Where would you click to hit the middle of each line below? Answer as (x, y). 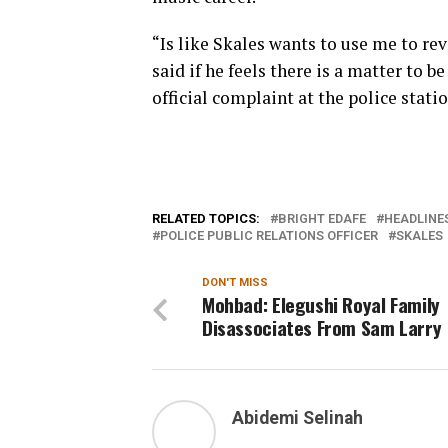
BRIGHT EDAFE (322, 218)
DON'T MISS (235, 282)
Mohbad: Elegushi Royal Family (321, 304)
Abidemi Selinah (297, 418)
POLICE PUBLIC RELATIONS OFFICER (269, 235)
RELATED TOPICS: (206, 218)
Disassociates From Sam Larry (322, 327)
